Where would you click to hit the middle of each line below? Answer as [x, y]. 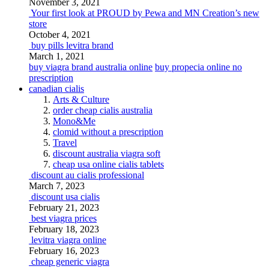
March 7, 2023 [57, 186]
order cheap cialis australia [103, 110]
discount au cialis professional [88, 175]
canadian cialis [56, 89]
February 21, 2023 [64, 207]
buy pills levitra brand [72, 45]
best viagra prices [64, 218]
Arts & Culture [81, 99]
